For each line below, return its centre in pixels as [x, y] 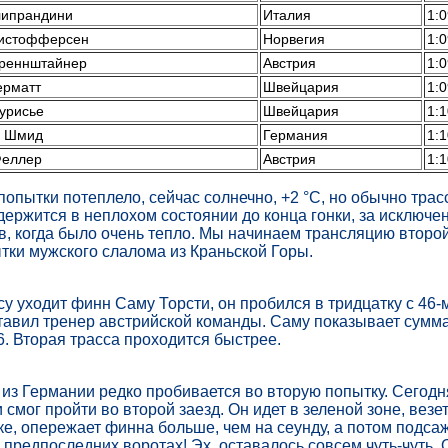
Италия [286, 15]
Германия [295, 135]
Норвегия [293, 39]
